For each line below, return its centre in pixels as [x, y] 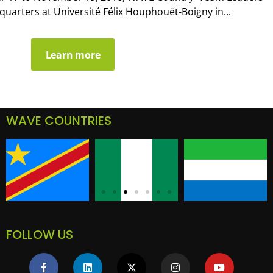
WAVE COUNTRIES [58, 121]
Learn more [73, 55]
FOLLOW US [39, 235]
